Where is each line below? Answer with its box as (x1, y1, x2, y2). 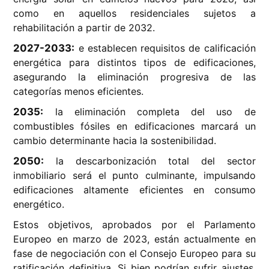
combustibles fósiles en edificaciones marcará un (13, 120, 256, 132)
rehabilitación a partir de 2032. (13, 22, 156, 34)
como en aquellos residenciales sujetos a (13, 7, 256, 19)
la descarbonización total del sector (44, 155, 256, 167)
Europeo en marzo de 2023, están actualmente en (13, 233, 256, 245)
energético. (13, 198, 65, 210)
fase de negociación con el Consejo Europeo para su (13, 247, 256, 259)
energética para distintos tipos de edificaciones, (13, 56, 256, 68)
